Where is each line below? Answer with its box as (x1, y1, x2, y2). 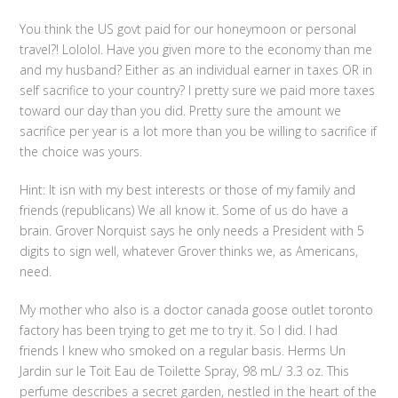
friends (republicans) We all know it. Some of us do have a (20, 202, 349, 219)
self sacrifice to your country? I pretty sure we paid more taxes (20, 82, 376, 99)
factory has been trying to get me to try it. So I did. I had (20, 322, 338, 338)
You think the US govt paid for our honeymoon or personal (20, 20, 357, 37)
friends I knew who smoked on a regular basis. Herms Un (20, 342, 346, 359)
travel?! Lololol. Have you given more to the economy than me (20, 41, 373, 58)
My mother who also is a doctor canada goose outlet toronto (20, 301, 374, 318)
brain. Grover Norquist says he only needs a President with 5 (20, 222, 365, 239)
